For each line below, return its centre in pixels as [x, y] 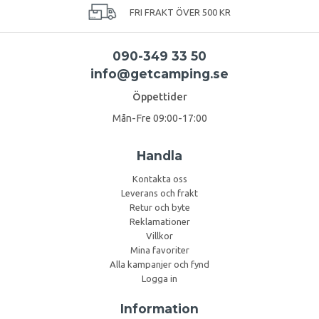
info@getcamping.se [159, 73]
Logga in [159, 278]
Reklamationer [159, 221]
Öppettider [159, 96]
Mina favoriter [159, 250]
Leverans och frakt [159, 193]
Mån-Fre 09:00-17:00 [159, 118]
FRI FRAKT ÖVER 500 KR [179, 12]
